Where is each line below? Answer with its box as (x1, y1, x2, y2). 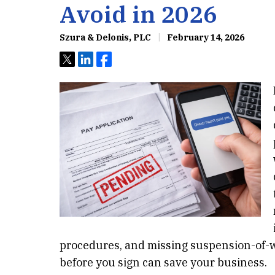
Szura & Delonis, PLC (60, 32, 151, 43)
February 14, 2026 (165, 32, 244, 43)
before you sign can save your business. (60, 255, 267, 269)
